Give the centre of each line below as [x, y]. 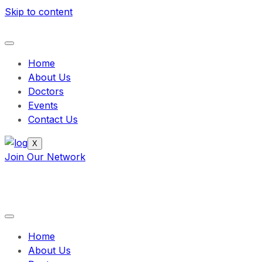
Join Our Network [45, 157]
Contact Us [53, 119]
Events [43, 105]
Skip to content [39, 12]
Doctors [46, 91]
